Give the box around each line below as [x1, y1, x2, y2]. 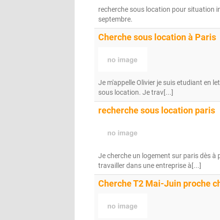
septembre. [98, 15, 133, 23]
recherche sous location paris [98, 106, 215, 115]
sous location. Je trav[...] [98, 88, 173, 96]
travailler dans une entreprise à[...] [98, 162, 201, 169]
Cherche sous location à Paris [98, 32, 216, 42]
